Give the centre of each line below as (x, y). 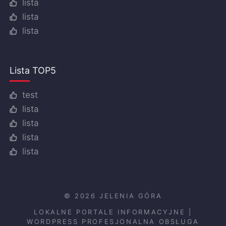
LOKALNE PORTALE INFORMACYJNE (110, 212)
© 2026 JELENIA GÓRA (113, 196)
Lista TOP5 (33, 70)
